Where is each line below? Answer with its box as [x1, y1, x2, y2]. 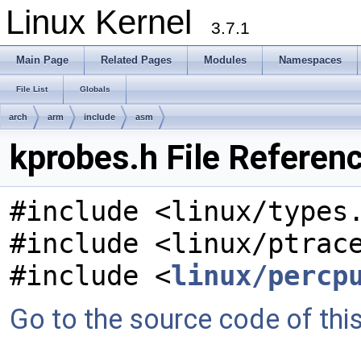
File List [16, 85, 48, 93]
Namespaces [279, 54, 342, 66]
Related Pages [101, 54, 172, 66]
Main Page [16, 54, 68, 66]
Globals [80, 85, 110, 93]
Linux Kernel [6, 3, 211, 41]
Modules [204, 54, 247, 66]
